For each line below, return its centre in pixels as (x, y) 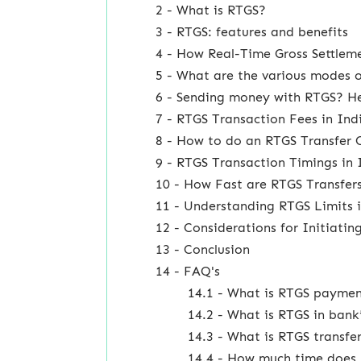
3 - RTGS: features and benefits (252, 32)
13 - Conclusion (203, 250)
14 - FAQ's (188, 272)
